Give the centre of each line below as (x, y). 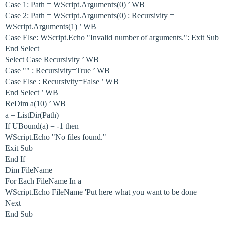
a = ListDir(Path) (32, 115)
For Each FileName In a (43, 181)
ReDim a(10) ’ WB (35, 104)
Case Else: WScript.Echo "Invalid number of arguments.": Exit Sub (112, 37)
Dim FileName (29, 170)
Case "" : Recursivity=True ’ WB (58, 71)
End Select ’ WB (32, 93)
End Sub (19, 214)
